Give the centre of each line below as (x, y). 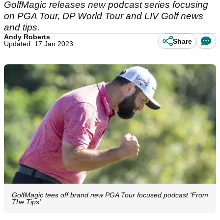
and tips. (23, 27)
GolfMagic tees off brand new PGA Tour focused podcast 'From (110, 195)
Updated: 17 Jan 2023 (39, 44)
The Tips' (26, 202)
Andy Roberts (27, 37)
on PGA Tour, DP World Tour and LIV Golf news (104, 16)
